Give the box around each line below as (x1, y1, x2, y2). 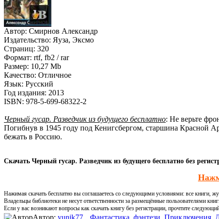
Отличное (36, 70, 71, 79)
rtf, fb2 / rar (32, 53, 69, 62)
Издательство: (4, 35, 51, 44)
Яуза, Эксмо (51, 35, 94, 44)
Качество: (4, 70, 36, 79)
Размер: (4, 62, 29, 70)
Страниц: (4, 44, 35, 53)
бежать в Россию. (4, 132, 62, 141)
